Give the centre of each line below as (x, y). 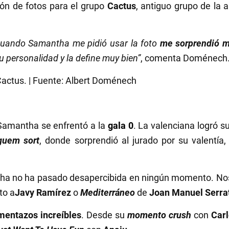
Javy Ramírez (43, 193)
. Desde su (105, 215)
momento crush (161, 215)
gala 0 (120, 126)
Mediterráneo (108, 193)
